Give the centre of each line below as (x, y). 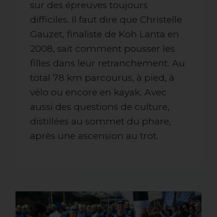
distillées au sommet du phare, (101, 122)
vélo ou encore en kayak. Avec (98, 93)
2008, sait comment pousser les (102, 49)
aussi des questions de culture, (100, 107)
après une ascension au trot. (94, 136)
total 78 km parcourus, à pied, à (102, 78)
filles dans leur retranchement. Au (108, 63)
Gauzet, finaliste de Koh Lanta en (105, 34)
